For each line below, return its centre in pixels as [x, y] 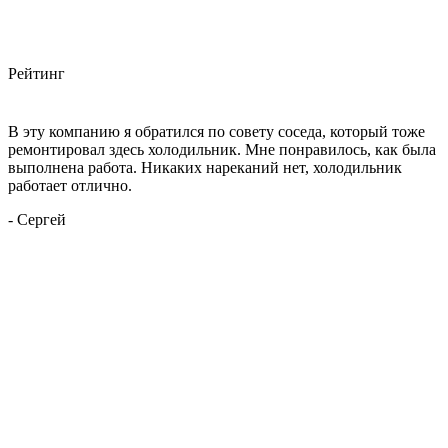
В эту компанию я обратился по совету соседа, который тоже [216, 131]
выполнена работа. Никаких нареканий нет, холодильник [205, 167]
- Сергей [37, 219]
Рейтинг [36, 73]
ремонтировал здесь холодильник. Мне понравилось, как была [222, 149]
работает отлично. [70, 185]
